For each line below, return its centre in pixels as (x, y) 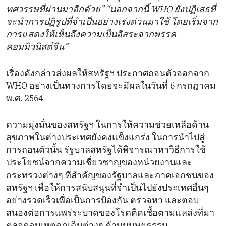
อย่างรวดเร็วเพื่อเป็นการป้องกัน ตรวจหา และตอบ (102, 201)
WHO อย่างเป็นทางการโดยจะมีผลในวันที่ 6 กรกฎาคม (111, 87)
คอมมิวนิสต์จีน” (37, 48)
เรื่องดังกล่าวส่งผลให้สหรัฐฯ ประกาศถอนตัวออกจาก (108, 74)
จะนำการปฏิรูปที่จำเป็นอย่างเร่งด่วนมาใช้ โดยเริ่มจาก (112, 23)
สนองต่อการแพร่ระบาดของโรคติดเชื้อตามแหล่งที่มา (110, 214)
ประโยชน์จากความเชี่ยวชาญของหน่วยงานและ (99, 163)
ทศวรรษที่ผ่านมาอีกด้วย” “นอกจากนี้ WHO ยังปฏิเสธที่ (111, 10)
